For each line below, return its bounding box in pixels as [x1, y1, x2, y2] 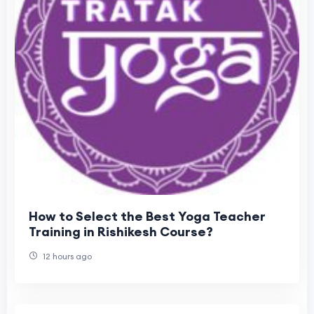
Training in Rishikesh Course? [29, 223, 213, 240]
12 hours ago [41, 250, 92, 261]
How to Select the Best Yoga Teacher [29, 207, 266, 224]
